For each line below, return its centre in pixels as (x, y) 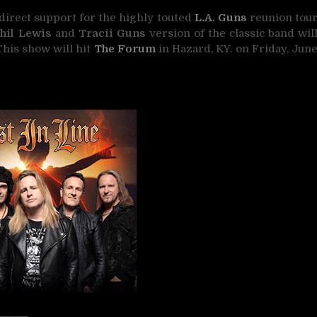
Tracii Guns (112, 33)
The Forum (125, 48)
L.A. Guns (220, 17)
